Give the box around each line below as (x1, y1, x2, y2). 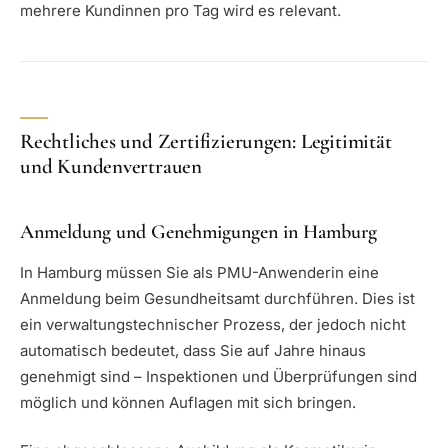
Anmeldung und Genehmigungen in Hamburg (20, 219, 377, 244)
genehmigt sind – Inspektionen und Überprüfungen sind (20, 366, 417, 386)
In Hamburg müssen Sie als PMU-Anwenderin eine (20, 262, 379, 282)
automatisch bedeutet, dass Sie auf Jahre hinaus (20, 340, 366, 360)
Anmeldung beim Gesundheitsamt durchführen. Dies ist (20, 288, 415, 308)
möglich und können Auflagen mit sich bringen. (20, 392, 356, 412)
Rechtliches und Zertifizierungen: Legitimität (20, 128, 392, 154)
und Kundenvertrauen (20, 153, 203, 179)
